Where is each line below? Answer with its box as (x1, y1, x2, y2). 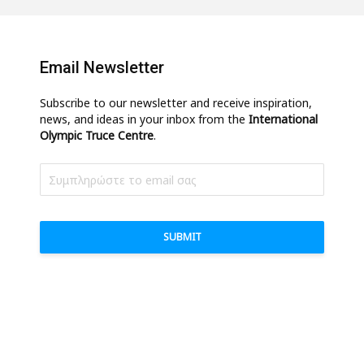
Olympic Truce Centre (40, 128, 154, 144)
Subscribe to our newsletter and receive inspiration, (40, 95, 312, 111)
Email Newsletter (40, 58, 164, 78)
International (249, 111, 318, 128)
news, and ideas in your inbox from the (40, 111, 249, 128)
